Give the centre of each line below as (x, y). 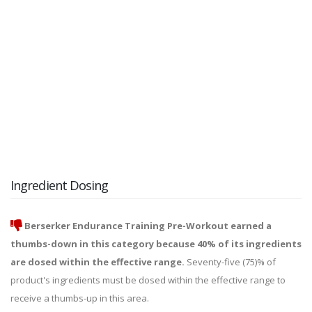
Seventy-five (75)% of (230, 262)
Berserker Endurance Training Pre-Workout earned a (148, 226)
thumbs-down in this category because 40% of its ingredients (156, 244)
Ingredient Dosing (60, 186)
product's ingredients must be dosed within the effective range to (148, 280)
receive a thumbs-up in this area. (80, 298)
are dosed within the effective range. (97, 262)
